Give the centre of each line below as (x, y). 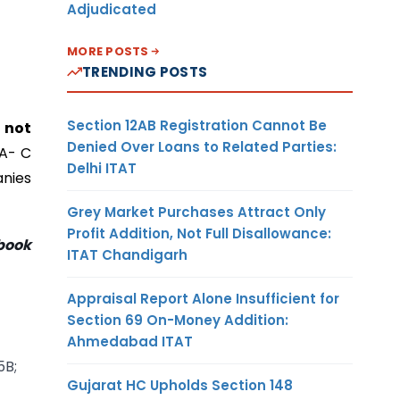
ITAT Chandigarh (127, 254)
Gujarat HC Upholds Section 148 (180, 385)
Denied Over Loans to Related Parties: (202, 146)
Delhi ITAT (102, 168)
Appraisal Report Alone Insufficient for (203, 298)
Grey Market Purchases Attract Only (196, 212)
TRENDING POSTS (145, 71)
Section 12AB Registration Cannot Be (197, 125)
